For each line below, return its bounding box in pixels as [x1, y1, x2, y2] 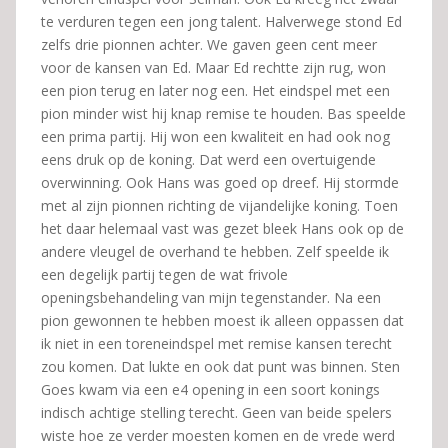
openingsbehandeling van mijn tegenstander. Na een [41, 288, 381, 307]
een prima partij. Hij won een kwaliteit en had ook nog [41, 127, 390, 146]
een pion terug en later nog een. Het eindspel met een [41, 81, 390, 100]
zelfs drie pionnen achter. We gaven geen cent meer [41, 35, 377, 54]
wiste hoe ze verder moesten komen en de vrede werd [41, 426, 395, 445]
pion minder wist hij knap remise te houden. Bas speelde [41, 104, 406, 123]
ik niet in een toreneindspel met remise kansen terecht [41, 334, 392, 353]
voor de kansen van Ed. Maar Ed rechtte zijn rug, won [41, 58, 386, 77]
